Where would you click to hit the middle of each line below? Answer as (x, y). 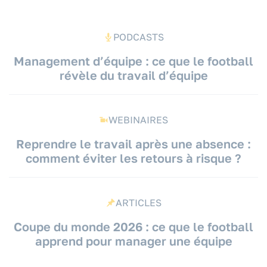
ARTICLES (138, 203)
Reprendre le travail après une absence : (133, 144)
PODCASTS (138, 37)
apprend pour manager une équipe (133, 241)
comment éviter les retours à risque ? (133, 158)
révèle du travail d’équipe (133, 75)
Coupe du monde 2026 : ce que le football (133, 227)
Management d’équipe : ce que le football (133, 61)
